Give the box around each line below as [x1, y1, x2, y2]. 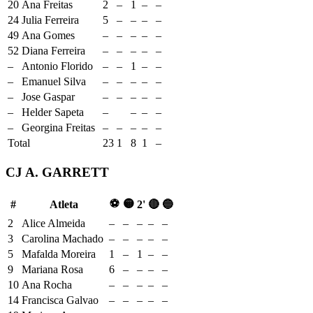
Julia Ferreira [22, 14, 79, 27]
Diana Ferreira [22, 45, 85, 57]
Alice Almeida [22, 217, 85, 229]
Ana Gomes [22, 29, 75, 42]
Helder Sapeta [22, 106, 84, 119]
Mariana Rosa [22, 263, 83, 275]
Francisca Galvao [22, 293, 99, 306]
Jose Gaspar [22, 91, 75, 103]
